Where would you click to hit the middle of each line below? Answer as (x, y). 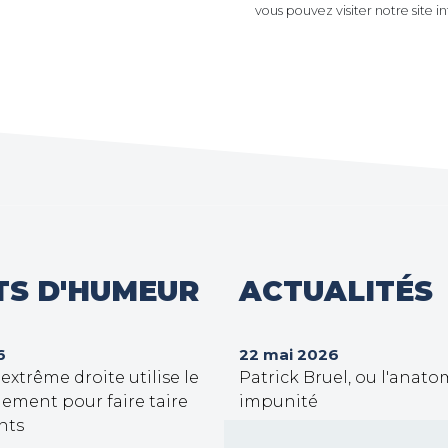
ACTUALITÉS (336, 291)
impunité (278, 401)
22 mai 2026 (289, 354)
